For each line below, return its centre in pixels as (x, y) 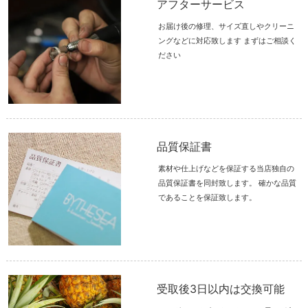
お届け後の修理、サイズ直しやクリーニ (227, 26)
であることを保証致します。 (208, 198)
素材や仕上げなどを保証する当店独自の (227, 169)
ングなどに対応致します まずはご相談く (228, 41)
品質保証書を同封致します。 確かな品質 (228, 183)
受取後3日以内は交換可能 (221, 288)
